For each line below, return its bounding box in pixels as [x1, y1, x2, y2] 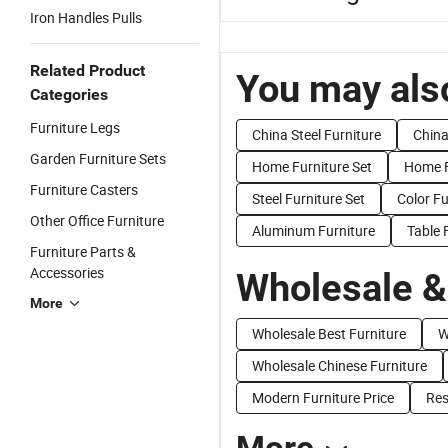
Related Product [30, 61, 145, 80]
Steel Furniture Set [252, 189, 365, 208]
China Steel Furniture [252, 125, 381, 144]
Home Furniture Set [252, 157, 372, 176]
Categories [30, 85, 108, 104]
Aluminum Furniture [252, 221, 375, 240]
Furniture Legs [30, 118, 120, 137]
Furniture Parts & [30, 242, 136, 261]
